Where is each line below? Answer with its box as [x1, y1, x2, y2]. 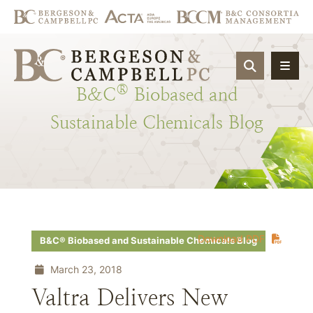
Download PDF [198, 233, 265, 245]
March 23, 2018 [48, 263, 122, 275]
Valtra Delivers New [31, 285, 228, 310]
